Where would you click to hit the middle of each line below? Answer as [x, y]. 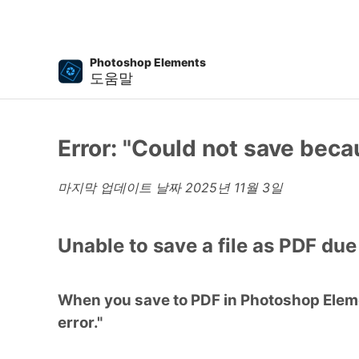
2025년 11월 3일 [234, 188]
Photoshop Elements [148, 62]
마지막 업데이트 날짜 [121, 188]
